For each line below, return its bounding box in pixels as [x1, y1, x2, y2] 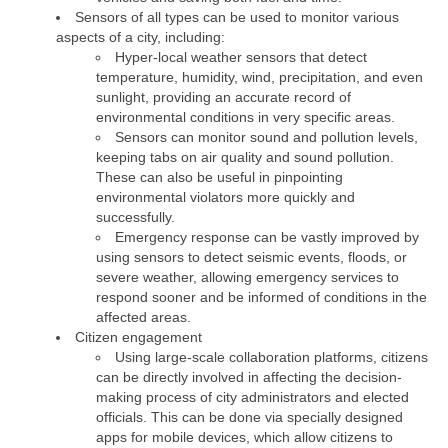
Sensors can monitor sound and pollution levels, [115, 129, 418, 146]
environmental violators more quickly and [96, 189, 355, 206]
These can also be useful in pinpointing [96, 169, 343, 186]
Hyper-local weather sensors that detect [115, 49, 367, 66]
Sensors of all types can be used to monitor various [75, 9, 399, 26]
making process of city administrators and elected [96, 389, 409, 406]
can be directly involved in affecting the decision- [96, 369, 402, 386]
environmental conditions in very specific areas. [96, 109, 395, 126]
